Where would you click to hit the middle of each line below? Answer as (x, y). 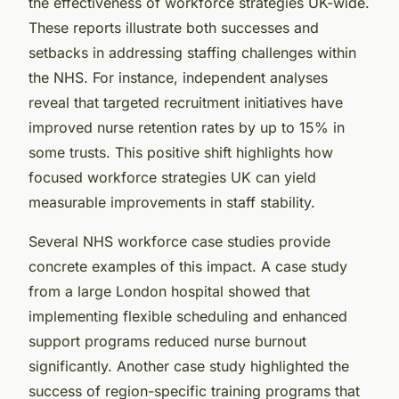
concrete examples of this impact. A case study (188, 266)
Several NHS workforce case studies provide (179, 241)
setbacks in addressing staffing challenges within (192, 52)
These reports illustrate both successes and (174, 27)
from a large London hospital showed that (169, 291)
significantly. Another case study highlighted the (189, 366)
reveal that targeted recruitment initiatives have (186, 102)
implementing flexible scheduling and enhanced (188, 316)
